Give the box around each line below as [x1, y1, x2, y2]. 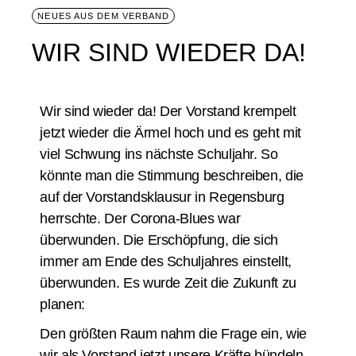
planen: [40, 296, 85, 312]
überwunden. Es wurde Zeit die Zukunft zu [40, 275, 296, 291]
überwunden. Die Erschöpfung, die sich [40, 232, 278, 248]
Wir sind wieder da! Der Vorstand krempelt [40, 103, 296, 119]
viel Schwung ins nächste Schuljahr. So [40, 146, 278, 162]
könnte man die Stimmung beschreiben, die [40, 168, 304, 184]
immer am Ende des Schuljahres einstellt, [40, 253, 292, 269]
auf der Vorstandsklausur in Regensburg [40, 189, 284, 205]
